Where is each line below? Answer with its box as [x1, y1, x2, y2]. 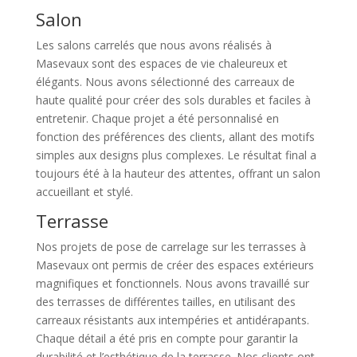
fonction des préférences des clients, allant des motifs [35, 129, 315, 145]
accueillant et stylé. [35, 184, 133, 200]
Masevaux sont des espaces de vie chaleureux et [35, 56, 288, 72]
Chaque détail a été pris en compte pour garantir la [35, 331, 298, 347]
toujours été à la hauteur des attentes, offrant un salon [35, 166, 320, 182]
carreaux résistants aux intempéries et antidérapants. [35, 312, 309, 328]
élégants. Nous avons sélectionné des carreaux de [35, 74, 295, 90]
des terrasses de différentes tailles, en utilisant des [35, 294, 296, 310]
